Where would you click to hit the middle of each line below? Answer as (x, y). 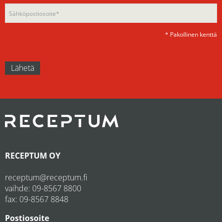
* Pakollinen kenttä (191, 34)
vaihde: (19, 188)
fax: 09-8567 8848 (37, 199)
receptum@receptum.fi (46, 177)
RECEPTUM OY (33, 155)
